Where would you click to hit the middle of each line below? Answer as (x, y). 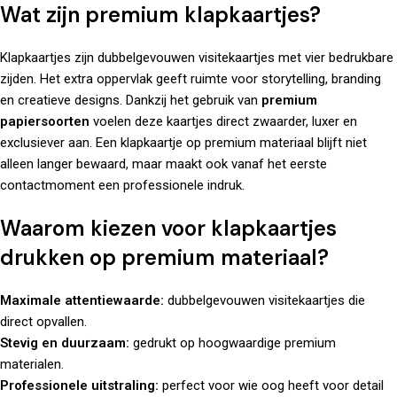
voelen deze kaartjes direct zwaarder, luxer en (223, 122)
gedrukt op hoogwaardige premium (233, 343)
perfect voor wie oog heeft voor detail (271, 386)
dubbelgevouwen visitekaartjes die (265, 301)
